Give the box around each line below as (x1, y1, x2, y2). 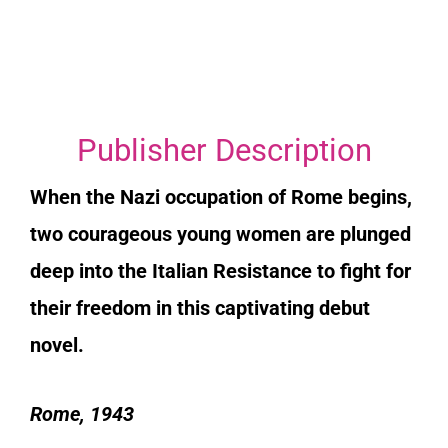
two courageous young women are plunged (30, 221, 411, 246)
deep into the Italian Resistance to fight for (30, 258, 411, 283)
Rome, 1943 (30, 401, 134, 426)
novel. (30, 332, 84, 357)
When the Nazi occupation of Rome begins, (30, 184, 412, 209)
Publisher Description (76, 131, 372, 169)
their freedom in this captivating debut (30, 295, 370, 320)
